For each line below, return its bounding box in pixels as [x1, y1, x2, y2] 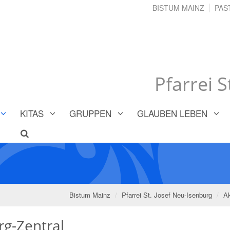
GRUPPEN [69, 106, 111, 120]
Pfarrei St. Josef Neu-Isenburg [122, 189, 212, 200]
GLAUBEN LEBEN [137, 106, 207, 120]
